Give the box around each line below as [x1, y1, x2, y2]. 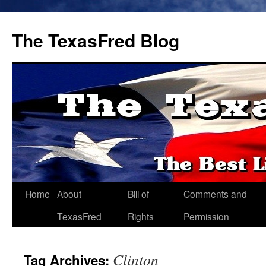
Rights [128, 210, 154, 223]
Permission [183, 210, 229, 223]
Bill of [128, 187, 149, 200]
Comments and [183, 187, 247, 200]
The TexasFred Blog [12, 27, 179, 53]
